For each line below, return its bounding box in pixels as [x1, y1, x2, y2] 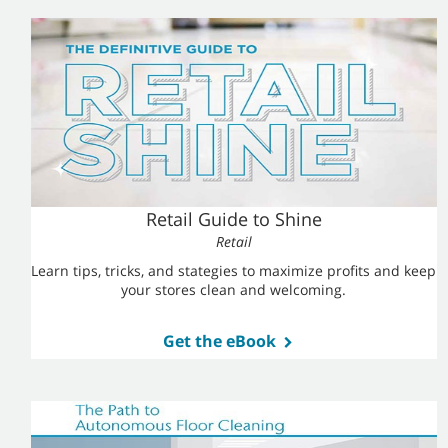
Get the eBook [162, 330, 276, 352]
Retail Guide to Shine [145, 207, 322, 231]
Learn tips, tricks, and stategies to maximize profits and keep [31, 261, 437, 280]
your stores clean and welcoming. [121, 280, 347, 299]
